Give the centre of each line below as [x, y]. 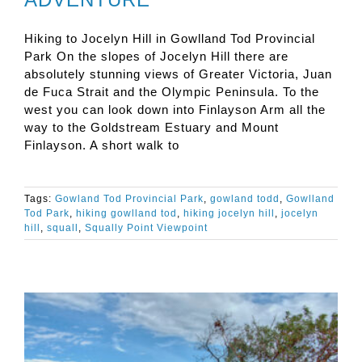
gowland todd [245, 198]
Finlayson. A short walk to [102, 145]
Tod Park [47, 213]
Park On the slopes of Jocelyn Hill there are [156, 56]
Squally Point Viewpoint [146, 227]
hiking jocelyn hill [229, 213]
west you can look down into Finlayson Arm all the [175, 109]
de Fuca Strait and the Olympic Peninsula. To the [172, 91]
